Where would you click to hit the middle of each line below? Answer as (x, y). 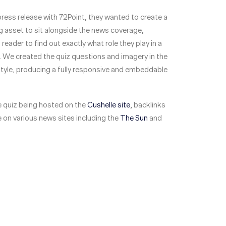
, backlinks (148, 105)
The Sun (134, 118)
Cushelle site (109, 105)
